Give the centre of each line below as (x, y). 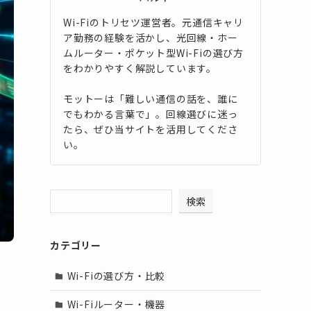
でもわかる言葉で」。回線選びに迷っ (151, 114)
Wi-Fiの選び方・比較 (116, 276)
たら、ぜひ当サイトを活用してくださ (151, 129)
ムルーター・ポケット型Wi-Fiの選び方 (154, 52)
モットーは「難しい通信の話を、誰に (151, 98)
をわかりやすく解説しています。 (140, 68)
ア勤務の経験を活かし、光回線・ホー (151, 37)
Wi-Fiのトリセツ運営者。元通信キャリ (154, 22)
